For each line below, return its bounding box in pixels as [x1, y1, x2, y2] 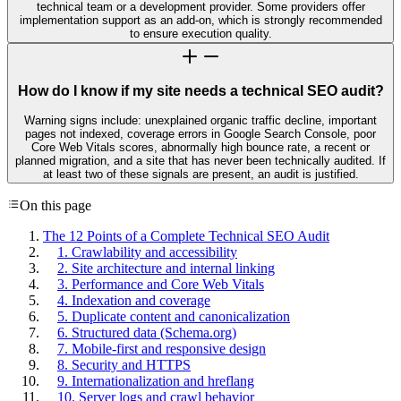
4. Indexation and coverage [57, 292, 210, 308]
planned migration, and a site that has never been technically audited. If [15, 153, 386, 167]
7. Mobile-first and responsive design [57, 340, 266, 356]
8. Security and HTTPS [57, 356, 191, 372]
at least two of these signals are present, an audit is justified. [42, 166, 359, 181]
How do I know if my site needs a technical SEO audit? [17, 83, 384, 99]
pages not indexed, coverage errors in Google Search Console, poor [25, 126, 376, 141]
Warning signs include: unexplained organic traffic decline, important [24, 113, 377, 127]
